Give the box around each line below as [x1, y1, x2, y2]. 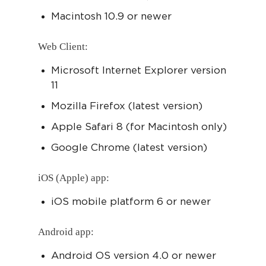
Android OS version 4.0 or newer [51, 250, 216, 261]
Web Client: [38, 40, 88, 52]
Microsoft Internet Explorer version [51, 65, 226, 75]
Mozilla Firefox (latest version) [51, 100, 202, 111]
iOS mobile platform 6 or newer [51, 196, 211, 207]
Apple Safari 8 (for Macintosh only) [51, 121, 227, 132]
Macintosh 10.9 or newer [51, 11, 172, 21]
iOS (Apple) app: [38, 172, 109, 183]
